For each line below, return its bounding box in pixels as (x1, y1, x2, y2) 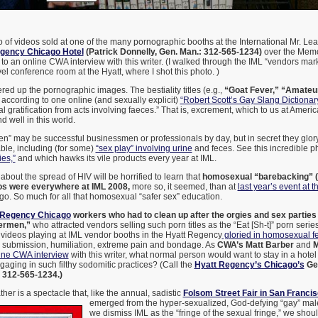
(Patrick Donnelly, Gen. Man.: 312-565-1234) (83, 47, 262, 57)
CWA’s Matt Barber (216, 240, 294, 251)
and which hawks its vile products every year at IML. (15, 153, 216, 164)
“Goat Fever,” (224, 85, 279, 96)
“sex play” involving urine (95, 143, 192, 154)
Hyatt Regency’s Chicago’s (194, 260, 305, 270)
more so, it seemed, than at (131, 182, 238, 192)
